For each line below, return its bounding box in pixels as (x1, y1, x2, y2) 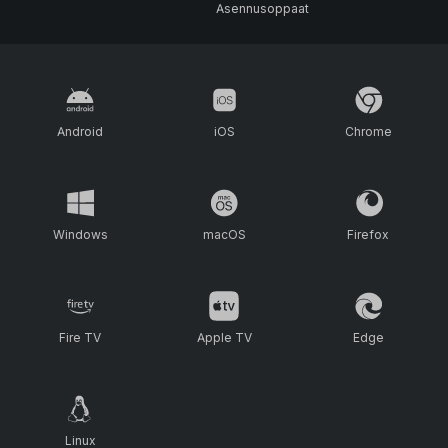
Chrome (344, 124, 392, 139)
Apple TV (196, 330, 252, 345)
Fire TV (59, 330, 101, 345)
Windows (52, 227, 108, 242)
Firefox (347, 227, 389, 242)
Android (57, 124, 103, 139)
